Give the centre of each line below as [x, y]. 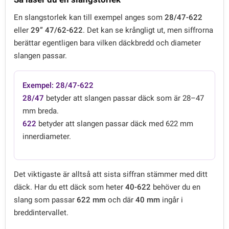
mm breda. [41, 111]
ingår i [171, 200]
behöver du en [176, 187]
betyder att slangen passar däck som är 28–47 [124, 98]
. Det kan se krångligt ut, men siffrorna [148, 30]
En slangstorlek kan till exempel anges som [89, 17]
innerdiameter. [47, 136]
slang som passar [45, 200]
